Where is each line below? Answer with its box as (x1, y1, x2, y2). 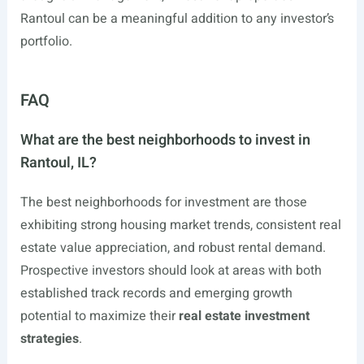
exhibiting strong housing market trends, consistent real (19, 215, 341, 236)
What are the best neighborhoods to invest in (19, 129, 310, 152)
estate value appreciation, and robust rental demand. (19, 238, 326, 258)
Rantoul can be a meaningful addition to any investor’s (19, 9, 334, 29)
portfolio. (19, 32, 72, 52)
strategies (19, 329, 79, 349)
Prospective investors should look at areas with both (19, 261, 322, 281)
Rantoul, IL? (19, 152, 97, 175)
